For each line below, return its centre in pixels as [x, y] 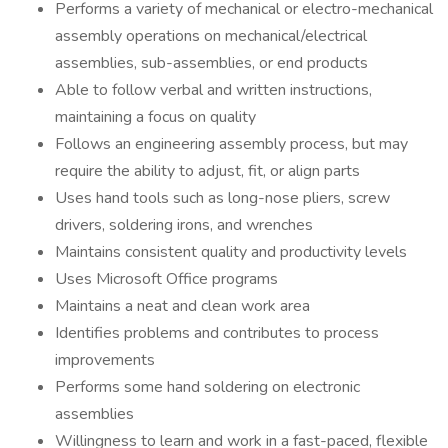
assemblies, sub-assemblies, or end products [211, 63]
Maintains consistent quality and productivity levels [231, 252]
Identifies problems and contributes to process [217, 333]
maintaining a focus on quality [155, 117]
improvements [105, 360]
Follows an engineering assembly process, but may [231, 144]
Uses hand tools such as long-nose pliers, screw [222, 198]
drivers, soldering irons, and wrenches [184, 225]
